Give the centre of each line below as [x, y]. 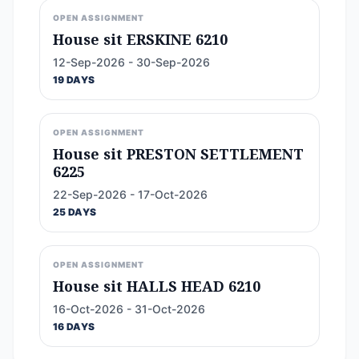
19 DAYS [74, 79]
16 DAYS [74, 326]
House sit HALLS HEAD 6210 [157, 286]
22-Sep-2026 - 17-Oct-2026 [130, 194]
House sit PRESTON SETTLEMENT [178, 153]
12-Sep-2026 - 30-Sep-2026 [131, 62]
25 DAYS [75, 212]
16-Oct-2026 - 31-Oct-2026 [129, 309]
